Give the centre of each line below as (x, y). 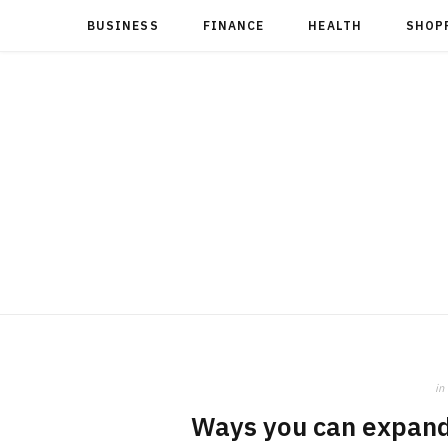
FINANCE (233, 25)
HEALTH (335, 25)
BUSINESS (123, 25)
